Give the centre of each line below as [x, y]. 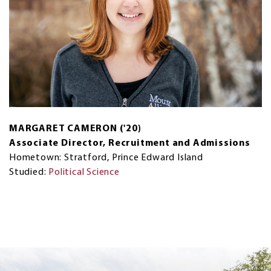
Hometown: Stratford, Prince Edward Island [106, 158]
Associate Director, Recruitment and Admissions [130, 144]
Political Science [84, 173]
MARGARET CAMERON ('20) [75, 129]
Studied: [29, 173]
